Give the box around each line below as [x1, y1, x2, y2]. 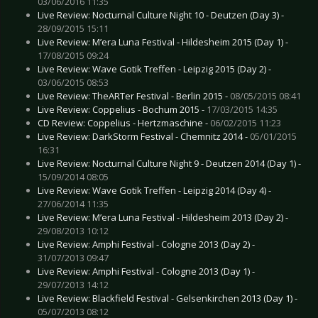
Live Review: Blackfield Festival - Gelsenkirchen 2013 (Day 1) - [38, 291, 297, 305]
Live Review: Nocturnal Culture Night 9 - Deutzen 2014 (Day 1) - [38, 156, 301, 170]
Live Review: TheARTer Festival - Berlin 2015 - [38, 89, 230, 102]
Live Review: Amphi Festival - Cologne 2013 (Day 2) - [38, 237, 255, 251]
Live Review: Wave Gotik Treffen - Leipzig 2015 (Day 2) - [38, 62, 271, 75]
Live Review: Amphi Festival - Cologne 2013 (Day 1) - [38, 264, 255, 278]
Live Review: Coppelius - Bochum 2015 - [38, 102, 207, 116]
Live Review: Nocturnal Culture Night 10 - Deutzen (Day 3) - [38, 8, 284, 21]
